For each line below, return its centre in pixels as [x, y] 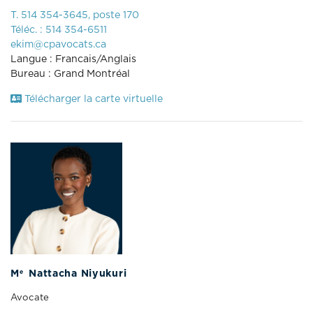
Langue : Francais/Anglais [73, 59]
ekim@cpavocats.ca [58, 44]
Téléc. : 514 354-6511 [59, 30]
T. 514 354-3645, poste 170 [75, 15]
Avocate [30, 297]
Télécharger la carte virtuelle [92, 99]
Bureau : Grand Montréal [70, 74]
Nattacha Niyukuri [76, 274]
